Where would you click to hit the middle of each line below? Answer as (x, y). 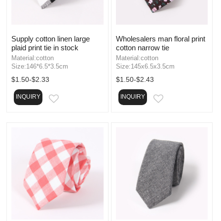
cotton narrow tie (142, 47)
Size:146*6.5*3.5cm (40, 66)
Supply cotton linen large (51, 38)
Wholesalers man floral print (160, 38)
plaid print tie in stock (45, 47)
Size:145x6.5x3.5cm (145, 66)
